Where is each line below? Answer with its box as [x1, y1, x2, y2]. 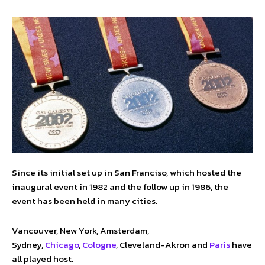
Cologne [82, 237, 116, 251]
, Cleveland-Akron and [116, 237, 209, 251]
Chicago [45, 237, 79, 251]
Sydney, [12, 237, 45, 251]
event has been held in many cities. [12, 193, 157, 208]
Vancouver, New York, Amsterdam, [12, 223, 149, 237]
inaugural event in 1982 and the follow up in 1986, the [12, 179, 228, 193]
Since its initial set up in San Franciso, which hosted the [12, 165, 241, 179]
